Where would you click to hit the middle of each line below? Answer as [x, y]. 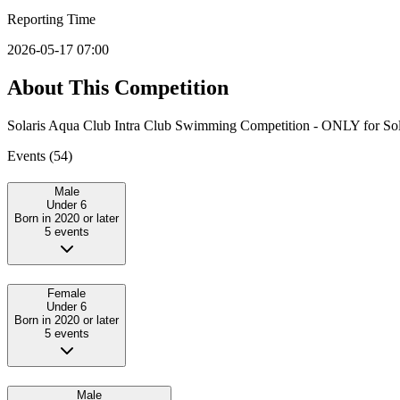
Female [67, 294]
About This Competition [118, 87]
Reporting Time [51, 19]
